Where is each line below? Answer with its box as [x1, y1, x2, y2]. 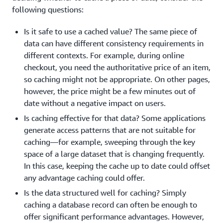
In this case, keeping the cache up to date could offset [24, 161, 210, 171]
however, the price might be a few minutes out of [24, 86, 196, 96]
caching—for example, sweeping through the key [24, 137, 195, 147]
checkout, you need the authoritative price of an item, [24, 62, 211, 72]
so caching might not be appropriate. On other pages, [24, 74, 210, 84]
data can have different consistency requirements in [24, 38, 204, 48]
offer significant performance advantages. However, [24, 212, 204, 222]
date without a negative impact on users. [24, 98, 166, 108]
